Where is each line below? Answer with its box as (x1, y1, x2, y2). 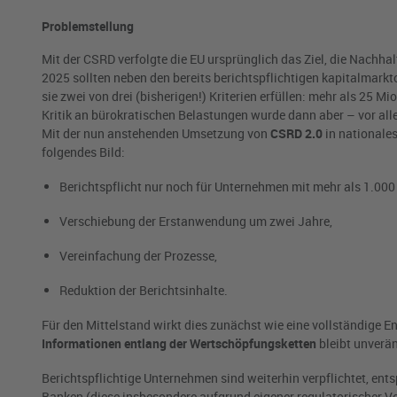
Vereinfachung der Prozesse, (59, 247, 217, 265)
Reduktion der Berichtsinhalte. (59, 282, 228, 300)
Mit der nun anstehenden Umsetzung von (42, 125, 270, 143)
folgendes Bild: (42, 144, 125, 161)
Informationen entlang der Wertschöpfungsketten (42, 335, 316, 353)
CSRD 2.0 (270, 125, 323, 143)
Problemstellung (42, 18, 134, 35)
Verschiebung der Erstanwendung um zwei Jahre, (59, 213, 332, 230)
